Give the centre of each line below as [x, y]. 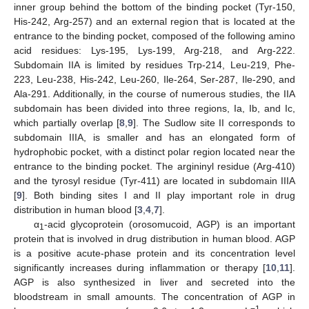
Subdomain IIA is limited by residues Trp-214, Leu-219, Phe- [154, 64]
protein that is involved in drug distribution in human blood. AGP [154, 238]
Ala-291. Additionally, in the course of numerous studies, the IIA [154, 93]
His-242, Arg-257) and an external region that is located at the [154, 21]
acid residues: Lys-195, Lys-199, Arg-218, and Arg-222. [154, 50]
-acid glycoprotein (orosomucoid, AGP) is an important [169, 224]
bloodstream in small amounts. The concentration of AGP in [154, 296]
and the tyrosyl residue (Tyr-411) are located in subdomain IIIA [154, 180]
